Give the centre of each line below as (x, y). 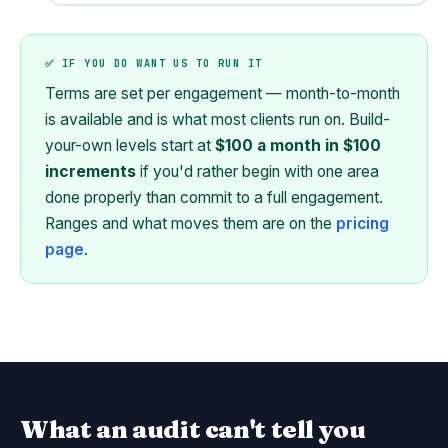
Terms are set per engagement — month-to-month (222, 93)
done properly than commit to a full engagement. (214, 197)
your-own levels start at (130, 145)
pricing (362, 223)
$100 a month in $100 (298, 145)
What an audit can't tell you (193, 429)
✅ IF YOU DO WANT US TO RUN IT (154, 63)
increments (90, 171)
